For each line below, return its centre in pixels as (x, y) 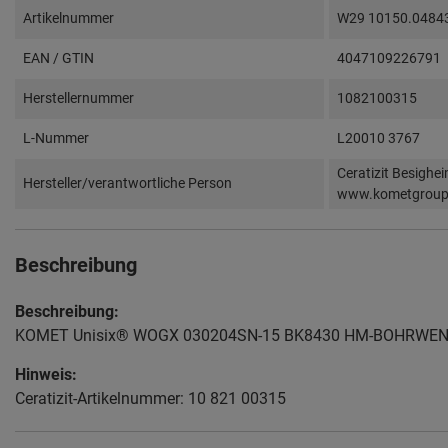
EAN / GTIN (58, 58)
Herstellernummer (78, 98)
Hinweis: (46, 375)
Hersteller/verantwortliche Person (127, 183)
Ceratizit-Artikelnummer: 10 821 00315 (150, 399)
